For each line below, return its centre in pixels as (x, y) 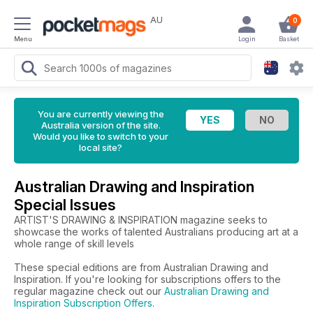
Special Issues (65, 205)
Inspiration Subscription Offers (83, 303)
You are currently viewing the (101, 114)
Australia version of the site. (101, 125)
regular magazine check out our (89, 291)
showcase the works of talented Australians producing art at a (156, 232)
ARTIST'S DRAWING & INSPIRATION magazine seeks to (141, 220)
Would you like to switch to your (101, 136)
